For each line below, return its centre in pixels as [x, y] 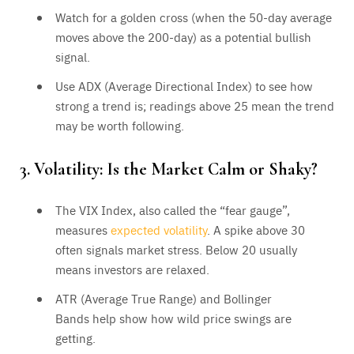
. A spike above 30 [256, 229]
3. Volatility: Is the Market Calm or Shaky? [169, 169]
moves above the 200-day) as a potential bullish [183, 37]
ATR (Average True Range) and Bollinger [164, 298]
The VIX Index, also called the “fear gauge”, [173, 209]
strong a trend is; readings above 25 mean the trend [195, 106]
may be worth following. [120, 126]
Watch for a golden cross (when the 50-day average [194, 17]
